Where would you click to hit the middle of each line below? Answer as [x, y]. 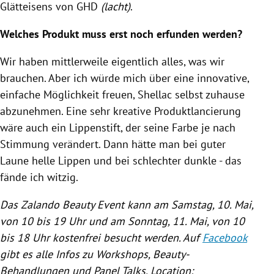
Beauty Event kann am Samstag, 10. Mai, [156, 204]
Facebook [225, 237]
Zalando [40, 204]
